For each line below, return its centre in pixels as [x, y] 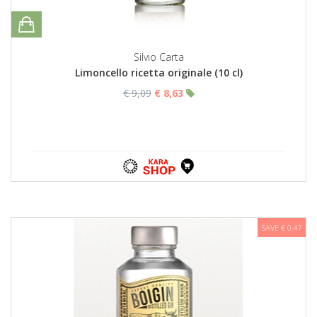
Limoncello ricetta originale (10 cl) [158, 73]
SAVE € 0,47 [282, 228]
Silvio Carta [158, 57]
